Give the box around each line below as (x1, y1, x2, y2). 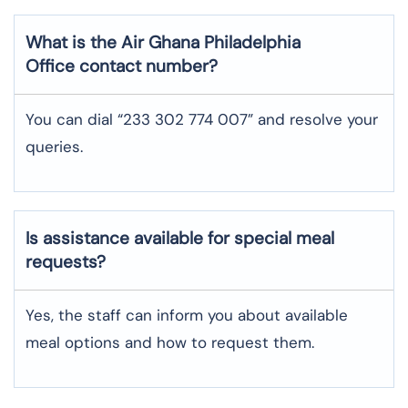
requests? (25, 250, 106, 273)
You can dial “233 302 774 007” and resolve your (25, 108, 378, 129)
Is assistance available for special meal (25, 226, 334, 250)
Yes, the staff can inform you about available (25, 304, 348, 325)
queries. (25, 136, 83, 157)
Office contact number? (25, 54, 218, 77)
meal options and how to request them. (25, 331, 314, 352)
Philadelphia (204, 30, 301, 54)
